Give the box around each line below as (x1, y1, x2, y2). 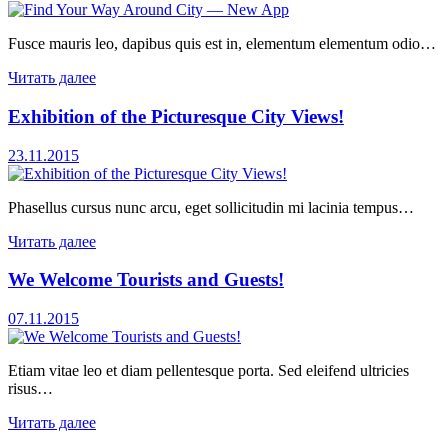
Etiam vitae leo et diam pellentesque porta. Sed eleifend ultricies (8, 362, 409, 380)
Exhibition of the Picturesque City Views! (8, 105, 344, 127)
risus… (8, 380, 53, 398)
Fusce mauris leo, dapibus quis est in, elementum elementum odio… (8, 35, 436, 53)
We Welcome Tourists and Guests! (8, 269, 284, 291)
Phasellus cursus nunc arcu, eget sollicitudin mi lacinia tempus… (8, 198, 414, 216)
